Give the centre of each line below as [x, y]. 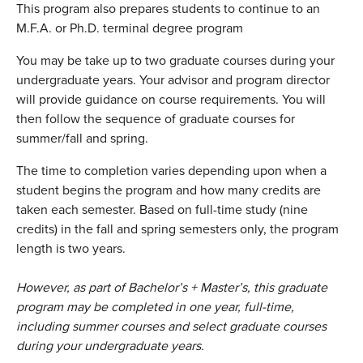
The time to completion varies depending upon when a [171, 171]
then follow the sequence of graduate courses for [156, 119]
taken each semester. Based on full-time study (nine [162, 210]
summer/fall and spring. [82, 139]
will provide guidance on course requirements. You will [171, 100]
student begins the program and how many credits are [169, 190]
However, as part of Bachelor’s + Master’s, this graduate [172, 288]
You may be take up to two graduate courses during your [175, 61]
